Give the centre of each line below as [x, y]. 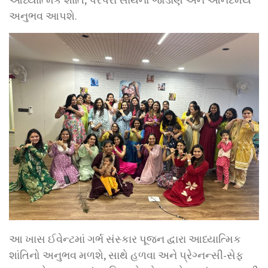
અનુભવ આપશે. [43, 16]
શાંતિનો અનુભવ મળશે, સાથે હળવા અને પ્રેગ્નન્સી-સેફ [126, 255]
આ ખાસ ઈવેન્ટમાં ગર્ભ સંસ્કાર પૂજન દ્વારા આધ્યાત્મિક [125, 239]
